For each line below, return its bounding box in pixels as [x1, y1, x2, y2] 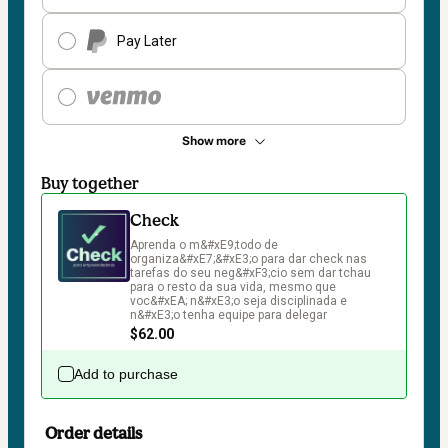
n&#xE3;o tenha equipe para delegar [130, 308, 327, 323]
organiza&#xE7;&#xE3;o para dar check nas [130, 252, 370, 267]
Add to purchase [74, 366, 178, 383]
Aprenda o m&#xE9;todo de [130, 238, 281, 253]
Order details [45, 423, 142, 444]
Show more [182, 134, 246, 149]
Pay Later [117, 33, 177, 50]
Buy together [41, 173, 139, 194]
